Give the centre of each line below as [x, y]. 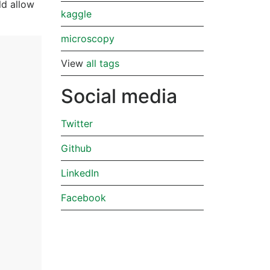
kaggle [76, 14]
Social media [119, 96]
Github [76, 148]
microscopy [88, 39]
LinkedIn [80, 173]
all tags [103, 63]
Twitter [77, 124]
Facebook [83, 198]
